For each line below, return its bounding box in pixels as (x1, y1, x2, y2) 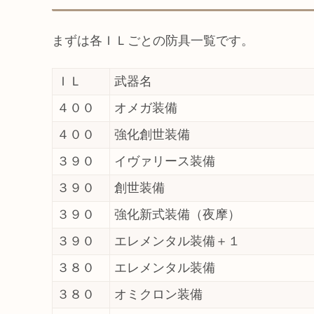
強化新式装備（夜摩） (114, 207, 240, 221)
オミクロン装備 (114, 287, 203, 301)
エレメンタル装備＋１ (114, 233, 240, 248)
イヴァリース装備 (114, 153, 215, 168)
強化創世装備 (114, 127, 190, 142)
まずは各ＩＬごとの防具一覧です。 (52, 34, 254, 48)
